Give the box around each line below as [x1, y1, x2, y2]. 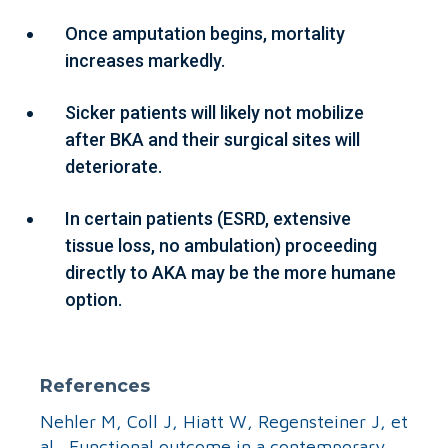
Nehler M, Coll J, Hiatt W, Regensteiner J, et [40, 410, 408, 432]
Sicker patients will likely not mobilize [65, 101, 364, 123]
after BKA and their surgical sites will [65, 128, 360, 150]
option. [65, 288, 122, 310]
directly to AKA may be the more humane [65, 261, 396, 283]
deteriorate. [65, 155, 162, 177]
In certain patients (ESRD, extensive [65, 207, 351, 229]
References [40, 374, 150, 397]
